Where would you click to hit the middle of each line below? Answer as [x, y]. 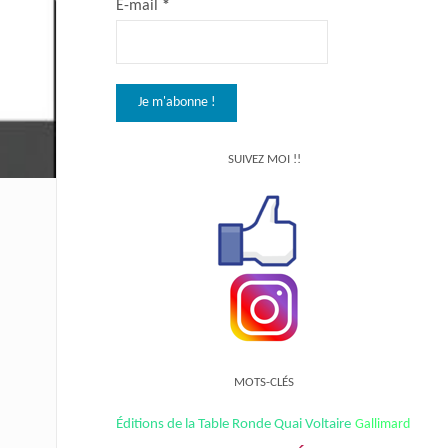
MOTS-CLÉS [264, 382]
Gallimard [382, 424]
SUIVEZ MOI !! [264, 160]
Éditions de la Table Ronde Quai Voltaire [233, 423]
